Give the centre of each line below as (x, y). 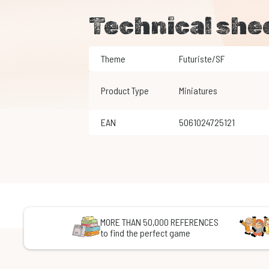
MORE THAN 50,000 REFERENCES (159, 222)
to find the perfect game (145, 233)
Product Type (125, 91)
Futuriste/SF (204, 59)
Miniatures (201, 91)
